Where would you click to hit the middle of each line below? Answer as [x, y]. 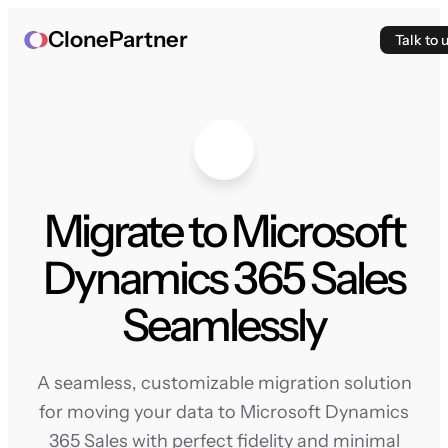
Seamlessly [224, 325]
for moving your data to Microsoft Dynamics [224, 412]
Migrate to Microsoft [224, 231]
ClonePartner [118, 39]
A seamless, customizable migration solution [224, 383]
